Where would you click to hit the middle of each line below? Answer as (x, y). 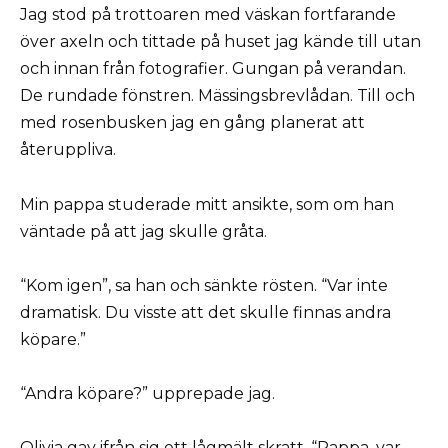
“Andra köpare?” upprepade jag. (147, 393)
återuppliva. (68, 150)
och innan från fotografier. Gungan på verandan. (213, 69)
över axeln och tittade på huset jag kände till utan (220, 42)
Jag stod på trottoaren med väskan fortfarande (208, 15)
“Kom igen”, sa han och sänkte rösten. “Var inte (204, 285)
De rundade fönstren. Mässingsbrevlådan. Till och (217, 96)
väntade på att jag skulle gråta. (143, 231)
